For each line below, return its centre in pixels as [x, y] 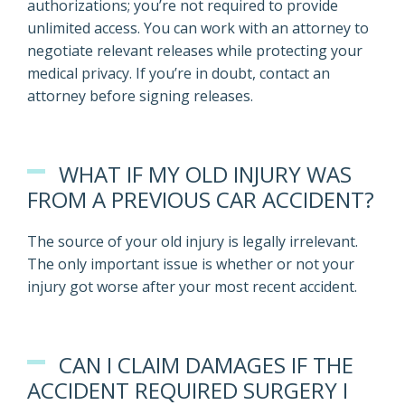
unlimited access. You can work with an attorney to [198, 28]
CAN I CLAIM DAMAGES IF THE [206, 365]
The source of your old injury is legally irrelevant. [193, 241]
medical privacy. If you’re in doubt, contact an [179, 73]
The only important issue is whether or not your [191, 264]
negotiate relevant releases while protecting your [195, 51]
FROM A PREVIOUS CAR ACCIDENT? [201, 199]
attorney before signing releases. [140, 96]
